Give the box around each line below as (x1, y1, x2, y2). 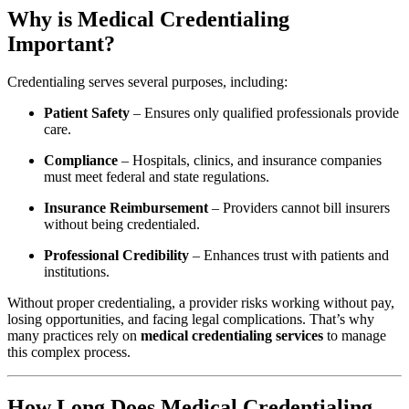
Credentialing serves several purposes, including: (7, 74, 288, 90)
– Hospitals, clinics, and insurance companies (118, 152, 382, 169)
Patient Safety (44, 105, 130, 121)
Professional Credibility (44, 247, 189, 264)
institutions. (44, 264, 110, 280)
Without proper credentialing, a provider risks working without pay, (7, 295, 394, 311)
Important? (7, 31, 115, 56)
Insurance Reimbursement (44, 200, 208, 216)
